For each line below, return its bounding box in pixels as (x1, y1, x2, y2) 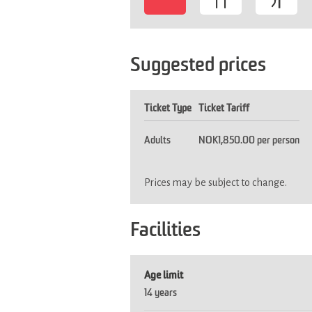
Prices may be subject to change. (144, 176, 287, 188)
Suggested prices (130, 56, 266, 76)
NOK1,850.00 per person (198, 135, 299, 146)
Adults (144, 135, 171, 146)
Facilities (130, 221, 201, 241)
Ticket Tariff (198, 103, 249, 114)
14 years (144, 288, 177, 298)
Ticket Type (144, 103, 192, 114)
